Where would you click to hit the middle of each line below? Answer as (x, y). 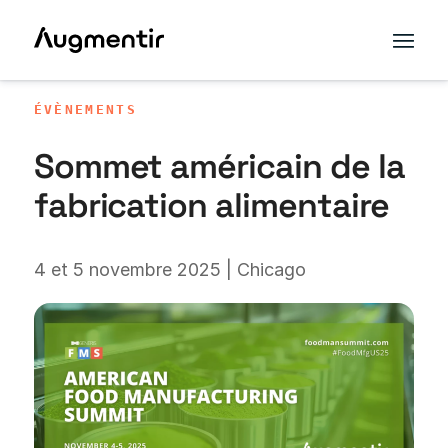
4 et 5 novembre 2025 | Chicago (169, 270)
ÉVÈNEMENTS (85, 109)
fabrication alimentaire (211, 205)
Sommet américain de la (219, 166)
